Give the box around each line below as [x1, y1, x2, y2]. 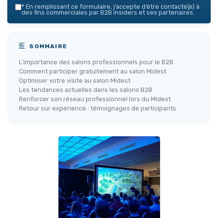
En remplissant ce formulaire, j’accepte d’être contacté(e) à [24, 2, 200, 10]
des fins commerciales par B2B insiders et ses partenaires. [21, 8, 195, 16]
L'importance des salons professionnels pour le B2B [19, 58, 173, 66]
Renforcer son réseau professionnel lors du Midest [19, 95, 171, 103]
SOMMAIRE [27, 42, 68, 50]
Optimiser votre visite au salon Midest [19, 76, 130, 84]
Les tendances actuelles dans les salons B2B [19, 86, 152, 93]
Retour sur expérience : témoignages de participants [19, 104, 176, 112]
